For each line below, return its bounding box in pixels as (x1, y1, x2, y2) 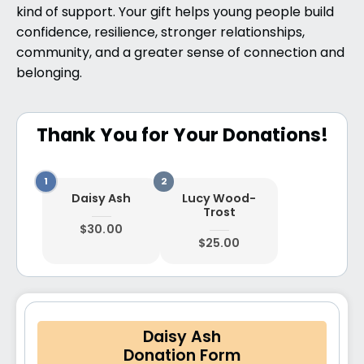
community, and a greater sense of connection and (16, 42, 344, 64)
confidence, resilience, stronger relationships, (16, 22, 305, 44)
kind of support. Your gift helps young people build (16, 2, 334, 24)
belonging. (16, 63, 82, 84)
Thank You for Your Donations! (36, 121, 328, 154)
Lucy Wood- (182, 189, 256, 210)
